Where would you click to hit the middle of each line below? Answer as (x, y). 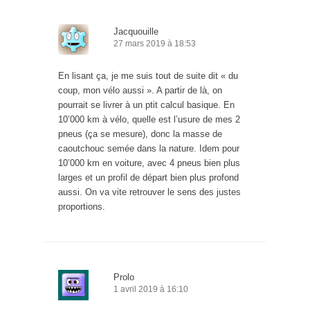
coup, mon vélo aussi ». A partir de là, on (140, 91)
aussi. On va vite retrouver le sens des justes (149, 192)
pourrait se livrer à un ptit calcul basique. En (146, 105)
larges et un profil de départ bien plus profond (148, 178)
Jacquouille (136, 32)
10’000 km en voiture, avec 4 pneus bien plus (149, 163)
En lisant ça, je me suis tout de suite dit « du (148, 76)
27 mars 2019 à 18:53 (155, 44)
